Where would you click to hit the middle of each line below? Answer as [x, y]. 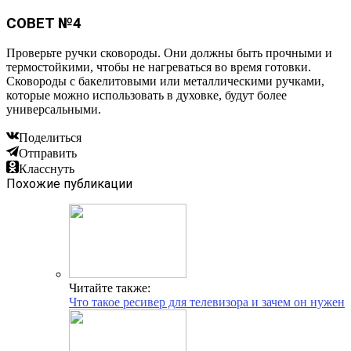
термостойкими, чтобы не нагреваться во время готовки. [159, 67]
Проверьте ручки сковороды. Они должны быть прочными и [169, 53]
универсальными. [54, 110]
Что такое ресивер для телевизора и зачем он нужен [207, 302]
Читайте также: [110, 288]
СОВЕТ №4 [44, 23]
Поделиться [50, 138]
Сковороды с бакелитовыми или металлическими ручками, [165, 81]
